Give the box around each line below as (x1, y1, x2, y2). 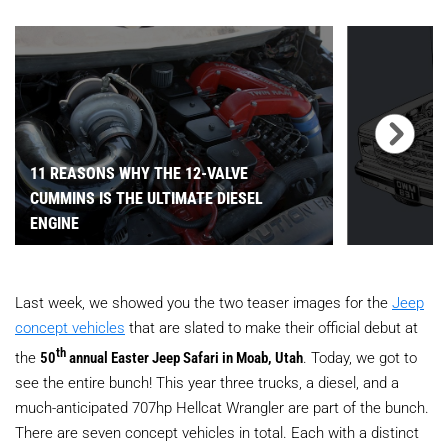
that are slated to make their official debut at (125, 316, 418, 337)
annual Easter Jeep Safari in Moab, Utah (66, 346, 303, 367)
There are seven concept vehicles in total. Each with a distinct (15, 421, 419, 442)
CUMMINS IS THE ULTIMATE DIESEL (30, 186, 263, 208)
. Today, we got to (303, 346, 417, 367)
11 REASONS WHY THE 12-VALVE (30, 161, 248, 183)
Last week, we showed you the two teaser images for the (15, 291, 392, 312)
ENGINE (30, 211, 79, 233)
